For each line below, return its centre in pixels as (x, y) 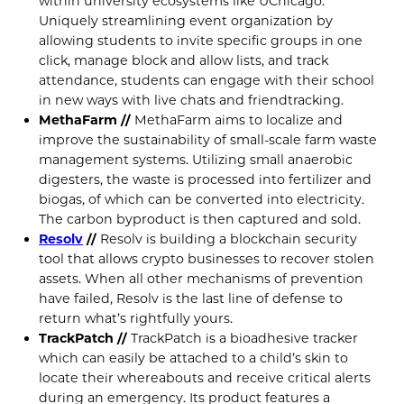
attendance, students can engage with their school (207, 81)
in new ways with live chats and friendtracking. (192, 101)
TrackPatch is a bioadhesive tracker (243, 339)
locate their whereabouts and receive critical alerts (205, 378)
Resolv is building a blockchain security (227, 239)
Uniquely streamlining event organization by (186, 21)
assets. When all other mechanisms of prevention (202, 279)
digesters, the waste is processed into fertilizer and (206, 180)
